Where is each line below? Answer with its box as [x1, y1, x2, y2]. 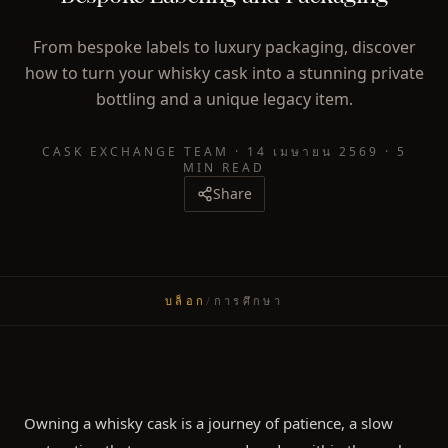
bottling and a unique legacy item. [95, 87, 353, 110]
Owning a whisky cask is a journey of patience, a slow [24, 412, 393, 433]
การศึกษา [213, 292, 283, 308]
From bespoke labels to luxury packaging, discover [32, 35, 416, 58]
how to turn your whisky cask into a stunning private [24, 61, 424, 84]
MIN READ [183, 158, 265, 176]
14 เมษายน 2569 [246, 142, 379, 160]
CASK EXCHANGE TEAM [41, 142, 229, 160]
